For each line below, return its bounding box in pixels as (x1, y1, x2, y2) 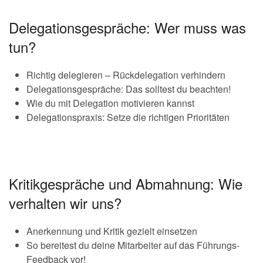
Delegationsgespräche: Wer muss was (9, 17, 246, 38)
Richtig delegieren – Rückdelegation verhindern (26, 68, 225, 82)
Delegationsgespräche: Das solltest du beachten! (26, 82, 231, 96)
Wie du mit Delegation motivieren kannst (26, 96, 194, 110)
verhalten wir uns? (9, 193, 122, 213)
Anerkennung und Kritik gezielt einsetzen (26, 224, 197, 238)
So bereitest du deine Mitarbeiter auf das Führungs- (26, 238, 240, 252)
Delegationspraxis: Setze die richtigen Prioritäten (26, 110, 230, 124)
